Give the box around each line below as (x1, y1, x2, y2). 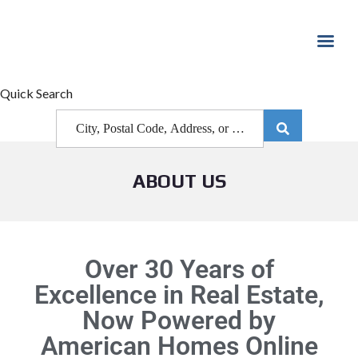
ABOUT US (132, 170, 226, 192)
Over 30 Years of (84, 254, 274, 284)
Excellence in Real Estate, (34, 280, 324, 310)
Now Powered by (82, 305, 276, 336)
